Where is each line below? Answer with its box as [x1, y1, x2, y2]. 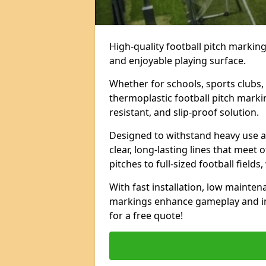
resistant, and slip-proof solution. [109, 106, 259, 119]
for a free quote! [109, 209, 183, 222]
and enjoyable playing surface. [109, 54, 246, 67]
